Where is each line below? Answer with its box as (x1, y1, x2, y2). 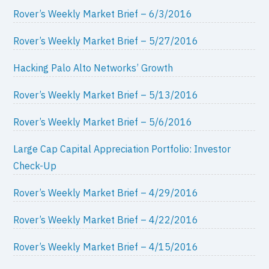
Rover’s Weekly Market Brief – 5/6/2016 (13, 116, 193, 128)
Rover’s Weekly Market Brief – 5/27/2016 (13, 35, 199, 47)
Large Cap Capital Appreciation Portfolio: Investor (13, 143, 231, 156)
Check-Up (13, 160, 57, 172)
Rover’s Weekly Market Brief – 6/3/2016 (13, 8, 193, 20)
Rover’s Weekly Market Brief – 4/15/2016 (13, 241, 199, 253)
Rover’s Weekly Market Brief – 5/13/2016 (13, 89, 199, 101)
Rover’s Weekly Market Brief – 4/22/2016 (13, 214, 199, 226)
